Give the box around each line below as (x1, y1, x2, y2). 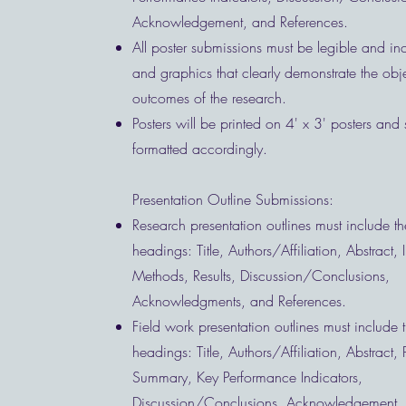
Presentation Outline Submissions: (131, 189, 338, 209)
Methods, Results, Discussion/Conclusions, (131, 266, 390, 285)
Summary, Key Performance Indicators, (131, 367, 362, 387)
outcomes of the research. (131, 88, 286, 108)
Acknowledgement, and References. (131, 12, 348, 32)
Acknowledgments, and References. (131, 291, 351, 311)
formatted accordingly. (131, 139, 272, 159)
